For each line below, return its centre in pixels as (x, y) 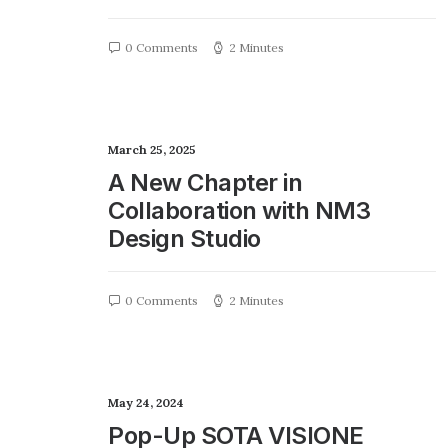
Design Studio (184, 238)
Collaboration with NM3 (239, 210)
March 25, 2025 (152, 149)
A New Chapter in (205, 182)
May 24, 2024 (146, 402)
